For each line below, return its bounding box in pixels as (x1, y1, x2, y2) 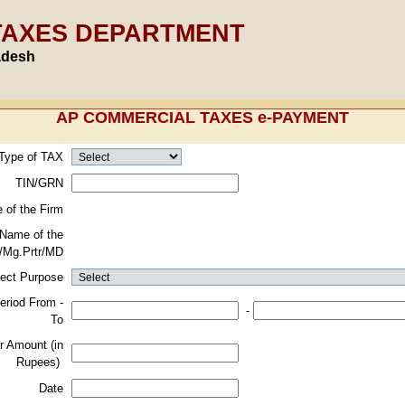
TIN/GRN (15, 176, 63, 190)
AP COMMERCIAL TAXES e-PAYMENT (56, 108, 349, 127)
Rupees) (16, 355, 63, 369)
